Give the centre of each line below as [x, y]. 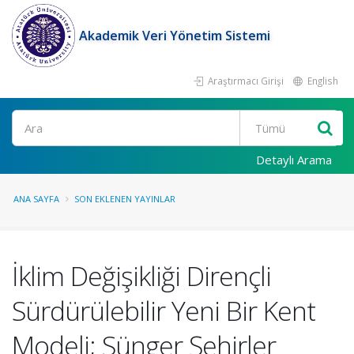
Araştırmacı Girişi [245, 81]
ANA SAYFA [36, 199]
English [322, 81]
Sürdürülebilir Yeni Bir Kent [164, 311]
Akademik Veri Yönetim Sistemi [175, 36]
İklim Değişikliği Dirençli [141, 276]
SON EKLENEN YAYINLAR [125, 199]
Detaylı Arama [294, 160]
